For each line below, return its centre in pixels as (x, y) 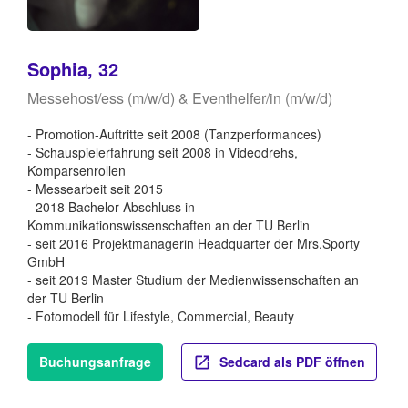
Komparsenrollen (76, 170)
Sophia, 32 (73, 68)
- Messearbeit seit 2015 (95, 188)
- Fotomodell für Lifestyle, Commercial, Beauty (161, 316)
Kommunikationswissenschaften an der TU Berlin (168, 224)
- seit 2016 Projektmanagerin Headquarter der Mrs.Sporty (194, 243)
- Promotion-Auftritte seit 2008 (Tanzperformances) (174, 133)
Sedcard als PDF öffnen (291, 361)
